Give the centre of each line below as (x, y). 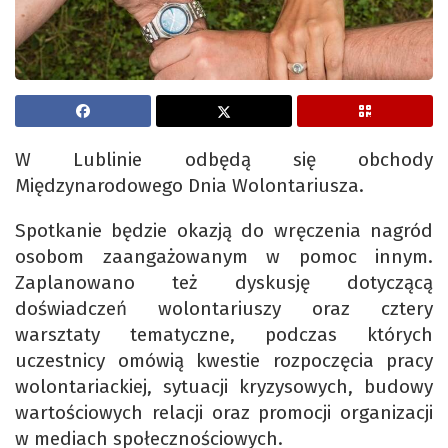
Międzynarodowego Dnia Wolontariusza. (189, 186)
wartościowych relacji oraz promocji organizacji (224, 413)
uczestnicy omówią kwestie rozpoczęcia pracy (224, 361)
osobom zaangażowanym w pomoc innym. (224, 257)
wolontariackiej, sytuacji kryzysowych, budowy (224, 387)
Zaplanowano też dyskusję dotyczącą (224, 283)
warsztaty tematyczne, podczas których (224, 335)
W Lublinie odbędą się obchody (224, 160)
